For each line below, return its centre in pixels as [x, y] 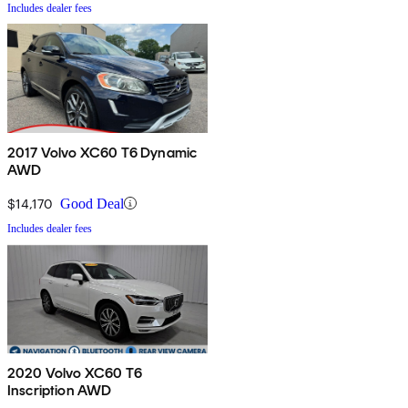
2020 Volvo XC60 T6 [75, 372]
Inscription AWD [60, 390]
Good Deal [92, 203]
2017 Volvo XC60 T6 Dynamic [102, 152]
